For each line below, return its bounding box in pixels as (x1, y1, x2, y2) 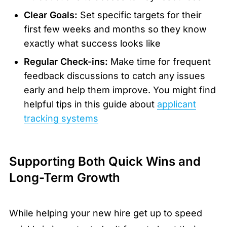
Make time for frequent (107, 56, 211, 67)
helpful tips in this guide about (23, 99, 157, 110)
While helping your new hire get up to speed (9, 208, 202, 219)
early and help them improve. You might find (23, 85, 216, 96)
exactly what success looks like (23, 38, 161, 49)
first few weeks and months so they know (23, 24, 207, 35)
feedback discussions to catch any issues (23, 70, 205, 82)
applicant (157, 99, 196, 110)
